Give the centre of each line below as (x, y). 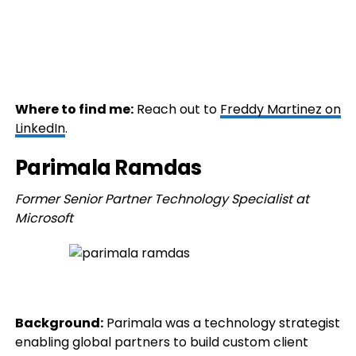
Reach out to (176, 110)
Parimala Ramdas (108, 168)
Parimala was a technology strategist (221, 323)
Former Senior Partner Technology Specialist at (162, 199)
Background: (59, 323)
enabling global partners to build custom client (161, 342)
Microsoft (44, 219)
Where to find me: (74, 110)
